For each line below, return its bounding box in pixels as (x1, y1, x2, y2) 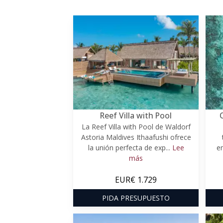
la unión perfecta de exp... (88, 142, 172, 152)
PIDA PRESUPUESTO (102, 193, 170, 203)
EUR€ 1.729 (115, 174, 157, 185)
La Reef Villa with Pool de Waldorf (81, 121, 191, 131)
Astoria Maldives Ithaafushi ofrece (81, 132, 191, 142)
